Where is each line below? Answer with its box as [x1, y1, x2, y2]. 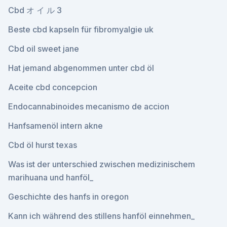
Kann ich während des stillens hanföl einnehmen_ [8, 211, 195, 221]
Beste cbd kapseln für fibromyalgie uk [8, 24, 154, 34]
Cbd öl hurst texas [8, 140, 77, 150]
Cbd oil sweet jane [8, 44, 79, 54]
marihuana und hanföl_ [8, 172, 93, 182]
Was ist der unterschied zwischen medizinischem [8, 159, 195, 169]
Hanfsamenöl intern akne [8, 121, 103, 131]
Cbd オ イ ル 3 [8, 5, 62, 15]
